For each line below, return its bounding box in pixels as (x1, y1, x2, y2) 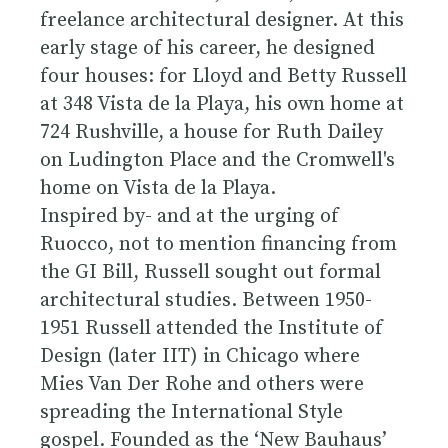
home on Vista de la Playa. (40, 175, 276, 201)
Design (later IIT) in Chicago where (40, 343, 360, 369)
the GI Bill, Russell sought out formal (40, 259, 381, 285)
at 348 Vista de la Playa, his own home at (40, 91, 404, 117)
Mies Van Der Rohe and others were (40, 371, 364, 397)
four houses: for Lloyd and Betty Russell (40, 63, 407, 89)
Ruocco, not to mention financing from (40, 231, 397, 257)
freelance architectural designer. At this (40, 7, 404, 33)
